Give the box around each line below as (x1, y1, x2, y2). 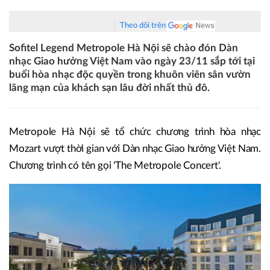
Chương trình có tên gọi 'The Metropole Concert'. (9, 160, 221, 171)
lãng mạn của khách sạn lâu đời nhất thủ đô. (9, 83, 210, 93)
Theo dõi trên (120, 22, 166, 30)
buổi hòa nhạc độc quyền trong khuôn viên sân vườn (9, 69, 251, 80)
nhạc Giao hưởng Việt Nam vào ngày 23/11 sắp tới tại (9, 56, 255, 66)
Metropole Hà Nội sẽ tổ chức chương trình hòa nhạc (9, 127, 261, 137)
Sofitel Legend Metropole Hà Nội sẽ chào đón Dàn (9, 43, 238, 53)
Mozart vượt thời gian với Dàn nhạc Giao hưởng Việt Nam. (9, 143, 261, 154)
